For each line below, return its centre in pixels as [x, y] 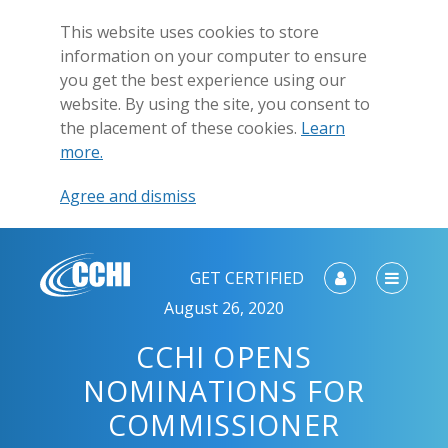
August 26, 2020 [224, 308]
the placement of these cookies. [180, 128]
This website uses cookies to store [189, 32]
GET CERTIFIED [247, 278]
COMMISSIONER [224, 425]
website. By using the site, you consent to [215, 104]
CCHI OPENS [224, 357]
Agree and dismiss [128, 196]
